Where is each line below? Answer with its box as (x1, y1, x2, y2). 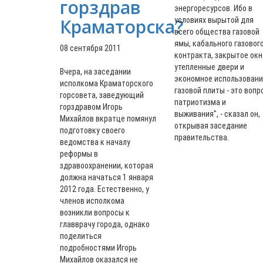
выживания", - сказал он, (174, 109, 260, 119)
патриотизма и (174, 97, 226, 107)
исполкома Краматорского (60, 79, 153, 88)
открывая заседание (174, 121, 247, 130)
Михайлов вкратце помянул (60, 114, 156, 123)
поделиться (60, 231, 102, 241)
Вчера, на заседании (60, 67, 131, 76)
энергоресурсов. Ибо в (174, 4, 252, 13)
